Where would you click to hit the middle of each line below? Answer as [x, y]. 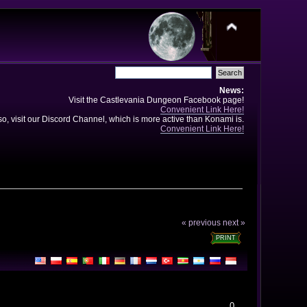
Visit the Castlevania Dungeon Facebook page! [156, 100]
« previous [201, 223]
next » [234, 223]
